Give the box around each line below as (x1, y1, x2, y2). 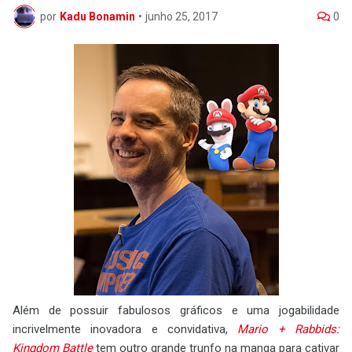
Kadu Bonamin (60, 9, 135, 23)
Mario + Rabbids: (237, 322, 340, 336)
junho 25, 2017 (145, 9, 218, 23)
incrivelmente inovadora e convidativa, (13, 322, 238, 336)
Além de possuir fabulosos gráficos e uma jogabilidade (13, 303, 339, 317)
